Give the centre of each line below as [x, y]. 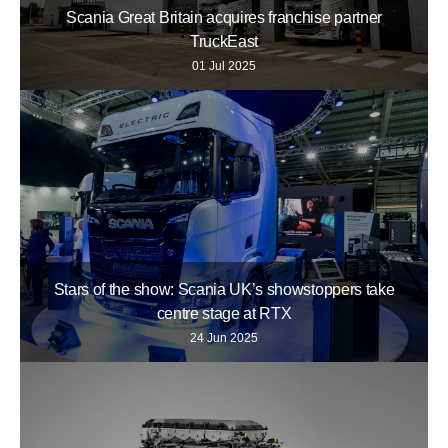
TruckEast [224, 42]
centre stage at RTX [224, 314]
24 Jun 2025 [224, 338]
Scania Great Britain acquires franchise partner [224, 18]
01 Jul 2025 [224, 66]
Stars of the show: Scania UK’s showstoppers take [224, 290]
